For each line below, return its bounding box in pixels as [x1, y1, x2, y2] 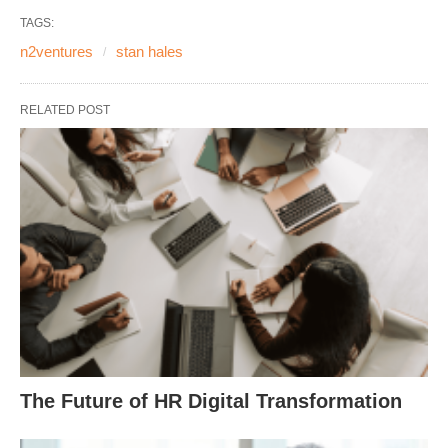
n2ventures [20, 43, 93, 61]
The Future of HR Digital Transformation [20, 389, 402, 412]
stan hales [116, 43, 183, 61]
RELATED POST [20, 103, 110, 118]
